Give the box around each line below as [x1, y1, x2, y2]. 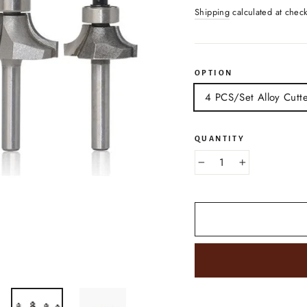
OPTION [195, 69, 233, 77]
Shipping [195, 5, 230, 19]
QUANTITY [195, 134, 245, 143]
